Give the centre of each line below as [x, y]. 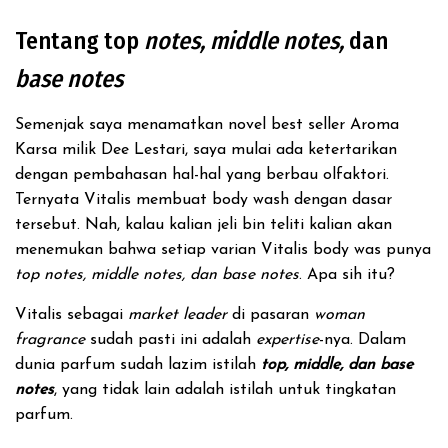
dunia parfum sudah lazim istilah [138, 365]
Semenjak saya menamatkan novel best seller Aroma [207, 125]
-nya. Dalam [362, 340]
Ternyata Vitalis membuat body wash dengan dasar [203, 200]
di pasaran [270, 315]
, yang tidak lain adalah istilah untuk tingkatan [225, 390]
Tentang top [77, 41]
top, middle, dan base [337, 365]
